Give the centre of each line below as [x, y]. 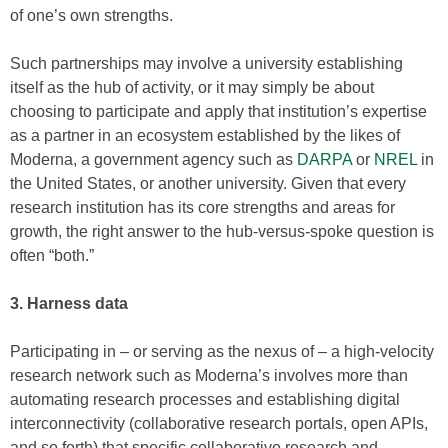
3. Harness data [69, 303]
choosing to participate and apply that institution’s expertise [218, 111]
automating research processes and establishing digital [205, 399]
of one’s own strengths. [91, 15]
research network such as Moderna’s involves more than [209, 375]
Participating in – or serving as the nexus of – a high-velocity [222, 351]
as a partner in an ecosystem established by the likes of [205, 135]
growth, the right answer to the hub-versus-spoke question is [222, 231]
